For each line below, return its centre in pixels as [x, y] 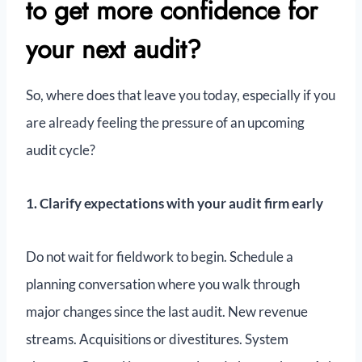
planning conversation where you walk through [163, 284]
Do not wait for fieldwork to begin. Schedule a [160, 257]
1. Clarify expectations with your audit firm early [175, 204]
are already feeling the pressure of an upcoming [165, 123]
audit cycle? [61, 150]
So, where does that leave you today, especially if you [181, 95]
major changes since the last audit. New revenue [167, 312]
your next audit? [114, 50]
